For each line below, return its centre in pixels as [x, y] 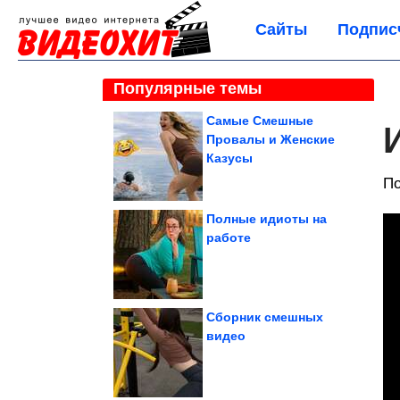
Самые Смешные [260, 121]
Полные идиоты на [267, 219]
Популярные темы [187, 88]
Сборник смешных [265, 317]
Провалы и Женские [271, 139]
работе [229, 237]
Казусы [229, 158]
